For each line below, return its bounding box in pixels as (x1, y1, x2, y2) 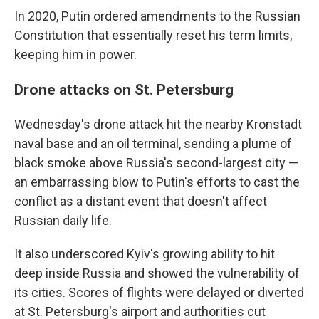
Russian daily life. (14, 213, 112, 228)
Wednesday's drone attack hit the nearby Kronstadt (14, 117, 302, 132)
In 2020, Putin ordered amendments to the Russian (14, 9, 300, 23)
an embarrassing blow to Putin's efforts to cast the (14, 174, 300, 189)
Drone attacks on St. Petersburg (14, 80, 234, 98)
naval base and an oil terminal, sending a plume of (14, 136, 292, 151)
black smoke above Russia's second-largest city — (14, 155, 298, 170)
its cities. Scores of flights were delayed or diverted (14, 285, 304, 300)
